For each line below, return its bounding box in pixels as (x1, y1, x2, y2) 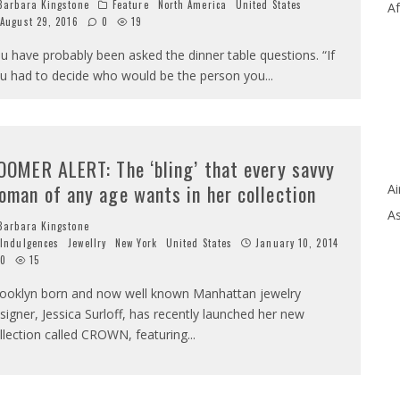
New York (115, 235, 157, 250)
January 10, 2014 (255, 235, 338, 250)
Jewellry (68, 235, 107, 250)
